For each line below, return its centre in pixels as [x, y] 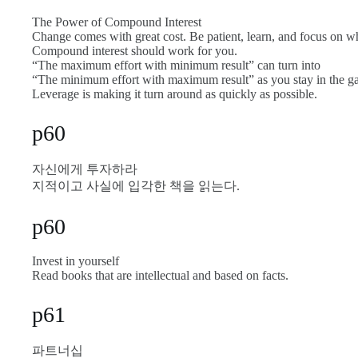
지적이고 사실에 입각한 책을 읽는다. [136, 185]
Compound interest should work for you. [135, 51]
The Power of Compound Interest [117, 22]
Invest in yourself [76, 261]
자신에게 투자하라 [85, 169]
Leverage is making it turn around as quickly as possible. [175, 94]
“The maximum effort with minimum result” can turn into [176, 66]
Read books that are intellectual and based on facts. [160, 276]
